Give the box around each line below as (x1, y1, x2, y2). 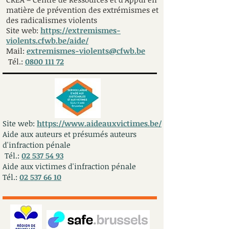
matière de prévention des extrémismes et (6, 5, 158, 15)
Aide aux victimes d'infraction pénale (3, 161, 136, 171)
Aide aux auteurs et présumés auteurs (3, 129, 136, 139)
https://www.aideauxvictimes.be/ (37, 118, 162, 128)
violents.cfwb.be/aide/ (6, 35, 88, 45)
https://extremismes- (40, 25, 121, 35)
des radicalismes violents (6, 15, 97, 25)
